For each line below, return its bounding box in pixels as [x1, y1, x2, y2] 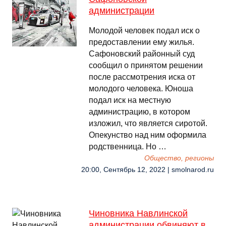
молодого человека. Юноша [89, 84, 193, 93]
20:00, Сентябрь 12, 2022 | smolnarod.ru [81, 166, 214, 174]
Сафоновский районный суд [89, 49, 195, 58]
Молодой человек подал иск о [89, 26, 200, 35]
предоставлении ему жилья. [89, 38, 194, 46]
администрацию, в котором [89, 107, 190, 116]
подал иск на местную [89, 96, 171, 104]
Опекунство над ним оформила [89, 131, 206, 139]
